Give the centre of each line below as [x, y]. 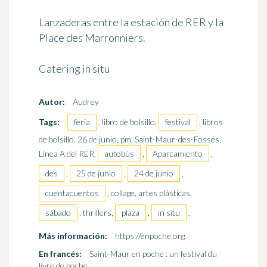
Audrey [85, 102]
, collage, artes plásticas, [150, 193]
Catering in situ [74, 69]
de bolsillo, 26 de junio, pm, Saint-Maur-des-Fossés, [130, 139]
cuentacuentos [72, 193]
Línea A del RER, [68, 154]
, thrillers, [97, 213]
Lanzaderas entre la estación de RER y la [131, 22]
